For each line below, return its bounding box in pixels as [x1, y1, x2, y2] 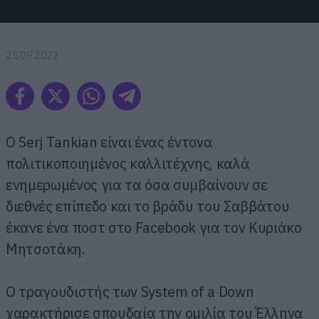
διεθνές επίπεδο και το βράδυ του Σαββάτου [6, 196, 290, 216]
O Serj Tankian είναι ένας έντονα [6, 132, 213, 152]
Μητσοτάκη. [6, 239, 85, 258]
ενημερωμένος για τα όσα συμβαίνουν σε [6, 174, 268, 194]
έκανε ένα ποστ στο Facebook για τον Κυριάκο [6, 217, 302, 237]
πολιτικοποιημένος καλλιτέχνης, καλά [6, 153, 250, 173]
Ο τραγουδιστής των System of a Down [6, 281, 254, 301]
